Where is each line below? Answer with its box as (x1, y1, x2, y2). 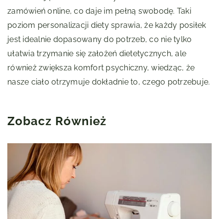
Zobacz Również (7, 114, 107, 129)
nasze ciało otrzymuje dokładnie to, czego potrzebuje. (7, 77, 210, 87)
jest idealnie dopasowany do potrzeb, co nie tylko (7, 35, 192, 44)
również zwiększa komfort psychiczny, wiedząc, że (7, 63, 195, 73)
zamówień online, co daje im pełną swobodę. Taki (7, 6, 191, 16)
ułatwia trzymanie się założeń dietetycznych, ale (7, 49, 186, 59)
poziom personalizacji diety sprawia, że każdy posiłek (7, 21, 206, 30)
